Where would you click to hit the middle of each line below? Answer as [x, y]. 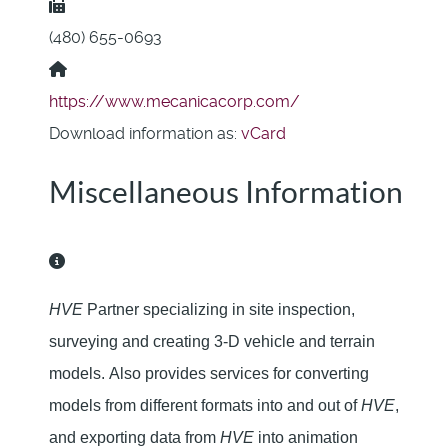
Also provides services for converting [239, 373]
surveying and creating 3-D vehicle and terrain [212, 341]
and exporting [99, 437]
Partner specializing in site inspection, [219, 309]
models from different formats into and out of [205, 405]
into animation [306, 437]
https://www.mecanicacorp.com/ [174, 101]
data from [185, 437]
